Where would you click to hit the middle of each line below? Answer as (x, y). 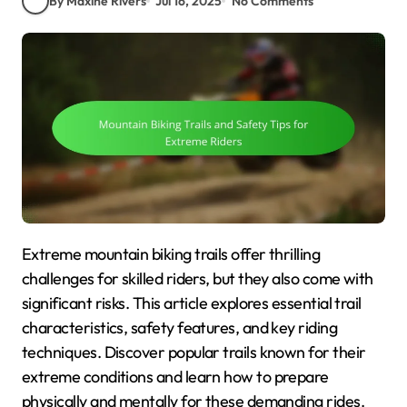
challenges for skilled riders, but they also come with (198, 279)
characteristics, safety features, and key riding (180, 328)
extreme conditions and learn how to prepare (175, 377)
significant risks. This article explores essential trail (192, 303)
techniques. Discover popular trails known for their (194, 352)
